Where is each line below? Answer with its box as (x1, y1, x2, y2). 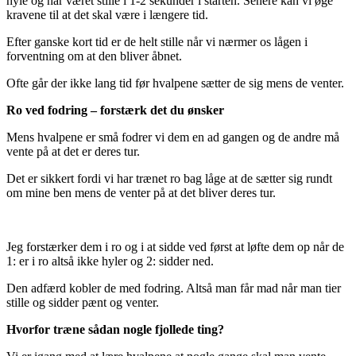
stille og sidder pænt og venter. (6, 296, 159, 310)
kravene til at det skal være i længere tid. (6, 8, 208, 22)
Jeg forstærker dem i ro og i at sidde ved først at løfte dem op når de (6, 240, 344, 254)
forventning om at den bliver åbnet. (6, 49, 182, 64)
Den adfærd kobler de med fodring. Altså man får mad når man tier (6, 281, 341, 296)
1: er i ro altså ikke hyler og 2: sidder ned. (6, 254, 214, 269)
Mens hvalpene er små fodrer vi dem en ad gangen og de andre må (6, 130, 339, 145)
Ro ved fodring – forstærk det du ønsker (6, 103, 224, 118)
